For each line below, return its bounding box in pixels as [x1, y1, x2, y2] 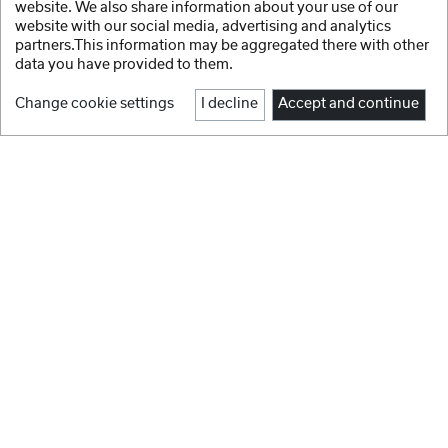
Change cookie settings [15, 97, 174, 112]
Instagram [176, 193, 271, 212]
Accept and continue [278, 97, 420, 112]
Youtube [185, 227, 263, 246]
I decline [201, 97, 259, 112]
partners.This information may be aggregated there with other [15, 38, 429, 53]
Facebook [178, 159, 269, 178]
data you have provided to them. [15, 57, 233, 72]
